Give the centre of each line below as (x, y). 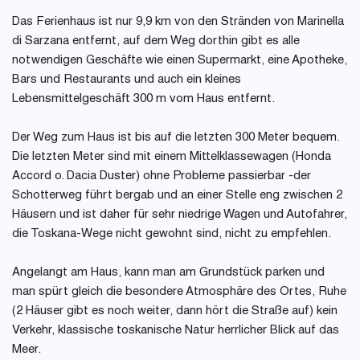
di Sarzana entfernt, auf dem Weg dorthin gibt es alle (156, 41)
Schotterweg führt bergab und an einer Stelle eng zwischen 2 (177, 196)
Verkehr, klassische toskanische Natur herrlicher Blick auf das (176, 331)
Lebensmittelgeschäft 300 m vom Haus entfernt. (143, 99)
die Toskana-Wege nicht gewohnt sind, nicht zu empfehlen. (172, 234)
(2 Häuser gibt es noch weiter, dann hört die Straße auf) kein (175, 311)
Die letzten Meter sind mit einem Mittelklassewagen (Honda (172, 157)
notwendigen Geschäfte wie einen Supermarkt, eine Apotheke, (180, 61)
